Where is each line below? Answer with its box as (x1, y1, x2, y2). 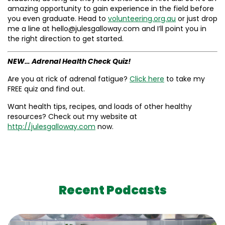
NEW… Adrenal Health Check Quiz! (8, 56, 131, 66)
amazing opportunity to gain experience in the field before (8, 4, 214, 14)
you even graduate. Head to (8, 14, 108, 24)
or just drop (176, 14, 217, 24)
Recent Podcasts (58, 182, 167, 198)
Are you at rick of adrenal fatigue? (8, 74, 130, 84)
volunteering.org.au (108, 14, 176, 24)
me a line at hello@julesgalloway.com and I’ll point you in (8, 24, 206, 34)
